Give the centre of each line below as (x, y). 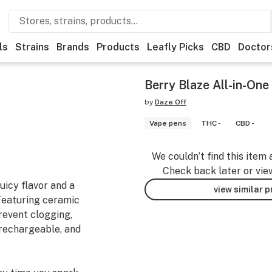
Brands (73, 47)
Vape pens (168, 123)
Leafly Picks (175, 47)
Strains (32, 47)
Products (118, 47)
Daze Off (171, 102)
